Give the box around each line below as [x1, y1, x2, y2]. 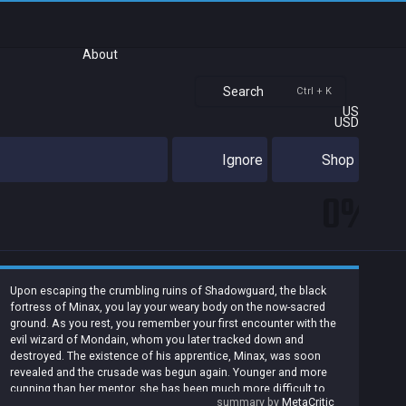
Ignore [222, 150, 263, 169]
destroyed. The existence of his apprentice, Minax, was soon [10, 349, 321, 362]
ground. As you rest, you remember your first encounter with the [10, 316, 336, 330]
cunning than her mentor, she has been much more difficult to [10, 382, 325, 395]
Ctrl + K [296, 85, 332, 97]
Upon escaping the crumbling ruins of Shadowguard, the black [10, 284, 326, 297]
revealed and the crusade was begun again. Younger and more [10, 365, 327, 379]
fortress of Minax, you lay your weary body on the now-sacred [10, 300, 325, 314]
